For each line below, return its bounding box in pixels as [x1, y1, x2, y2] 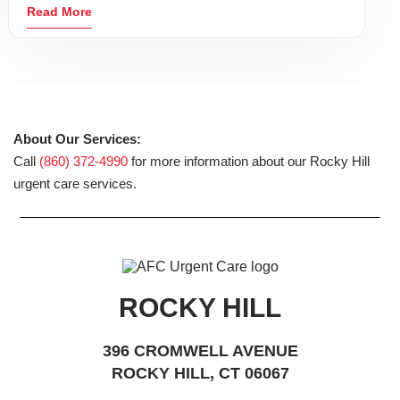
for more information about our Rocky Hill [128, 153, 370, 169]
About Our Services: [13, 130, 141, 146]
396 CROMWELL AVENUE [102, 341, 298, 360]
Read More [27, 4, 92, 19]
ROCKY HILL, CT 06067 [111, 363, 289, 382]
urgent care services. [13, 175, 137, 191]
